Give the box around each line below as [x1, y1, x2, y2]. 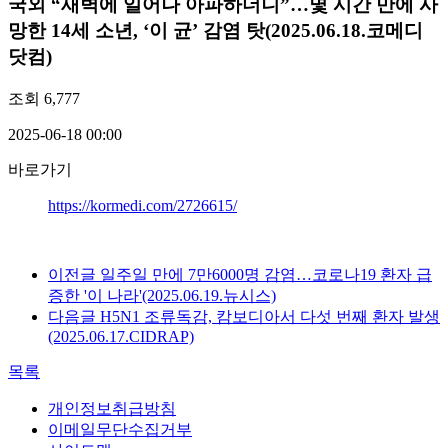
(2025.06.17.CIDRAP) [48, 328, 194, 346]
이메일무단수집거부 [48, 421, 192, 439]
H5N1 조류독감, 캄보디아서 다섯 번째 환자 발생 [100, 308, 440, 326]
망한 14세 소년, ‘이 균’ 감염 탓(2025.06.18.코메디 [8, 20, 423, 42]
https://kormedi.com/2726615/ [48, 197, 237, 215]
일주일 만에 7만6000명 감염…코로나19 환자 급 [100, 266, 432, 284]
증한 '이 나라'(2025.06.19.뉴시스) [48, 287, 276, 305]
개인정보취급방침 [48, 400, 176, 418]
